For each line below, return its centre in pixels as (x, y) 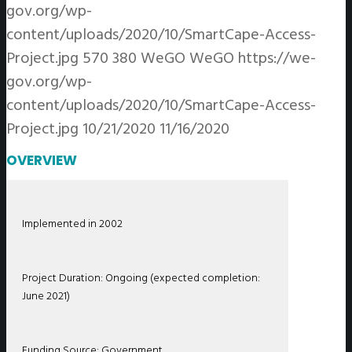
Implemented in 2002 (72, 223)
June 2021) (46, 295)
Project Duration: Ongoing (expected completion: (141, 277)
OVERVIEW (42, 160)
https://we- (277, 59)
